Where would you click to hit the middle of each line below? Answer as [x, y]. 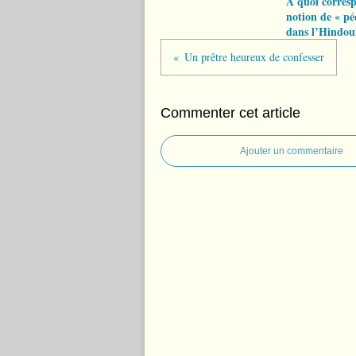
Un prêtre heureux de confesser [254, 57]
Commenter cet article [230, 113]
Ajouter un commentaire [292, 151]
